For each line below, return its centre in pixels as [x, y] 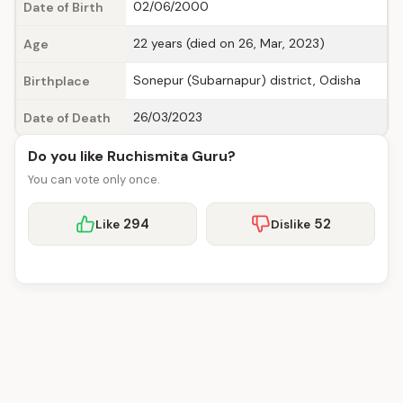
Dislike [290, 224]
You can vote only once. [94, 179]
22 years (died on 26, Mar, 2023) [229, 43]
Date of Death [67, 118]
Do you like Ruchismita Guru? [132, 156]
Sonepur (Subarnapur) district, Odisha [247, 80]
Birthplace [57, 81]
